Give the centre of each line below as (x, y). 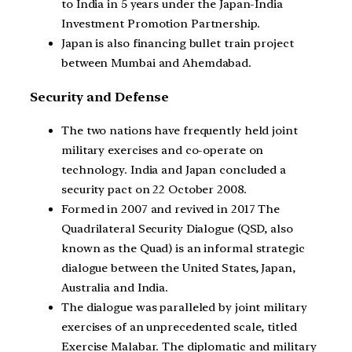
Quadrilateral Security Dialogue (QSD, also (177, 229)
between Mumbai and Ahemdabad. (157, 63)
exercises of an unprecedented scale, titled (179, 327)
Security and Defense (99, 97)
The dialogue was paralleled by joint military (184, 308)
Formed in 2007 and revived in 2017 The (171, 209)
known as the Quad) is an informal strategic (183, 249)
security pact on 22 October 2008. (154, 190)
